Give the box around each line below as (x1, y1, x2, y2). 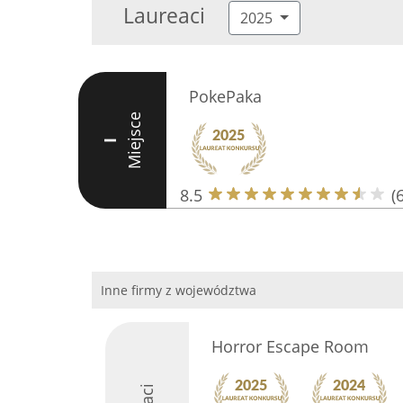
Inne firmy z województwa (101, 282, 256, 299)
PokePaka (188, 85, 262, 107)
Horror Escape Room (210, 336, 369, 357)
